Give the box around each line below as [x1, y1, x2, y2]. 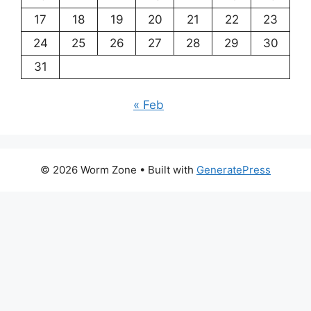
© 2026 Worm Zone [40, 163, 137, 176]
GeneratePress [196, 163, 271, 176]
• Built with [137, 163, 196, 176]
